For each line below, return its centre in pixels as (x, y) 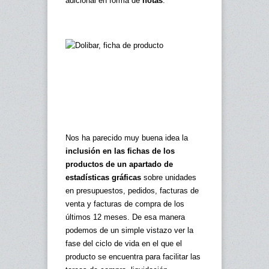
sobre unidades (169, 178)
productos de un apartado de (119, 165)
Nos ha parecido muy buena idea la (127, 138)
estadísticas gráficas (103, 178)
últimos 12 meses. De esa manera (125, 217)
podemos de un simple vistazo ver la (129, 231)
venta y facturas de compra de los (125, 204)
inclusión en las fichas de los (120, 151)
